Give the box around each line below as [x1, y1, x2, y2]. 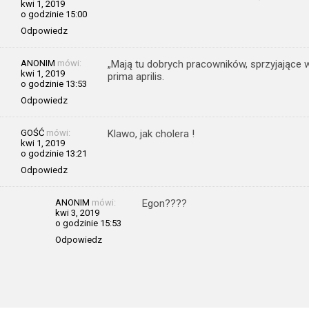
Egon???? [142, 197, 187, 210]
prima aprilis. [108, 70, 164, 83]
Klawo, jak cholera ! [108, 127, 195, 140]
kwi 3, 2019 [55, 207, 99, 218]
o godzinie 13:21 [21, 148, 87, 159]
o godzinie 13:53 [21, 78, 87, 89]
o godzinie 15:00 [21, 8, 87, 19]
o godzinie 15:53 [55, 217, 121, 228]
